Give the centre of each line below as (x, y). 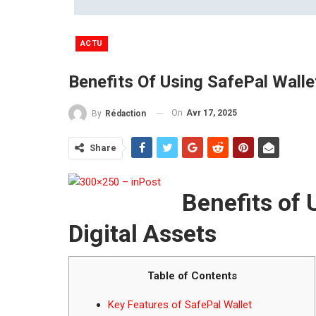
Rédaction (126, 113)
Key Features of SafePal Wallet (180, 304)
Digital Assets (142, 233)
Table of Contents (192, 275)
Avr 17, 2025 (212, 113)
